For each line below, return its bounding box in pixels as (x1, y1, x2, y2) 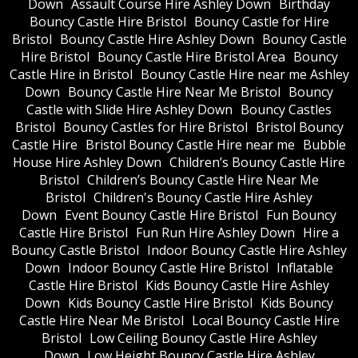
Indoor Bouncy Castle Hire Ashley (147, 241, 347, 259)
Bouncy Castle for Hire (193, 12, 329, 30)
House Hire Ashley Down (13, 153, 161, 171)
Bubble (303, 135, 346, 153)
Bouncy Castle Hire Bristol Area (97, 47, 285, 66)
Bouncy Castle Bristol (11, 241, 139, 259)
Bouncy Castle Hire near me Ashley (140, 65, 349, 83)
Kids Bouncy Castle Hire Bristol (68, 293, 253, 312)
